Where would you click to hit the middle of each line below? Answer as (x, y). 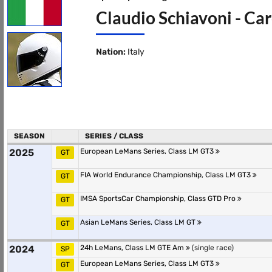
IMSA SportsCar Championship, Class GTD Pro (159, 199)
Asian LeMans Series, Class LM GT (139, 222)
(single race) (212, 248)
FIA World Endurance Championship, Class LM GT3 (166, 175)
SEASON (29, 136)
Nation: (110, 52)
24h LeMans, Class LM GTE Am (133, 248)
